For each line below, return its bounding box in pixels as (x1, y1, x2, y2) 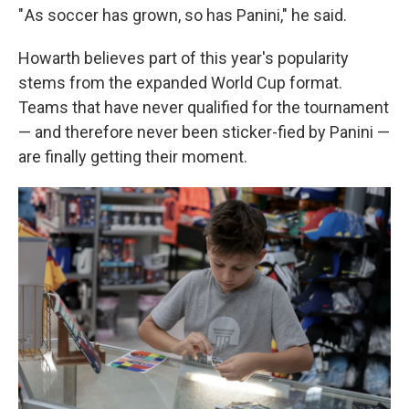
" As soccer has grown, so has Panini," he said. (18, 5, 347, 25)
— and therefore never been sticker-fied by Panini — (18, 121, 390, 142)
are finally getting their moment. (18, 146, 247, 166)
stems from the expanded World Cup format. (18, 72, 342, 92)
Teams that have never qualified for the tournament (18, 97, 389, 117)
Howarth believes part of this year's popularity (18, 47, 349, 68)
